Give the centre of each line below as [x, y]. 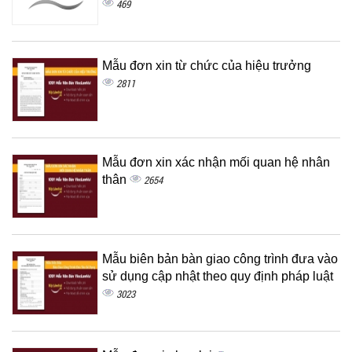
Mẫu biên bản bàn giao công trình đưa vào [220, 259]
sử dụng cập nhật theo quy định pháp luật [218, 276]
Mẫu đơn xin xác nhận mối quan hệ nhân [216, 162]
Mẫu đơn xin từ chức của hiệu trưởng [207, 66]
